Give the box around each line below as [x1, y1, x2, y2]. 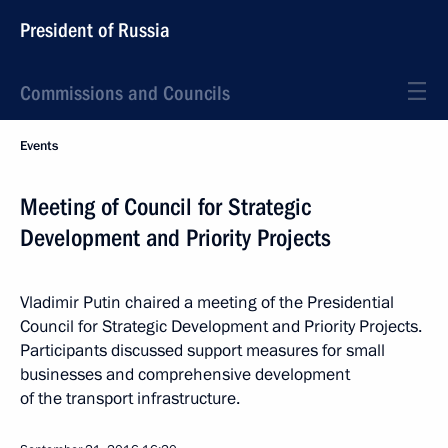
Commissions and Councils [20, 81, 230, 105]
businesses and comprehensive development [20, 363, 350, 386]
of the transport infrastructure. [20, 387, 240, 410]
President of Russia [20, 18, 170, 42]
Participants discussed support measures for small [20, 339, 385, 362]
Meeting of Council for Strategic [20, 193, 311, 221]
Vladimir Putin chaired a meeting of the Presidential [20, 291, 394, 314]
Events [20, 137, 58, 155]
